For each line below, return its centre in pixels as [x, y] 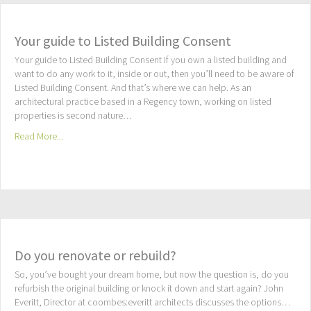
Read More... [39, 137]
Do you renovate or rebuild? [95, 255]
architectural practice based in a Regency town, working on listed [143, 102]
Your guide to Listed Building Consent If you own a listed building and [151, 61]
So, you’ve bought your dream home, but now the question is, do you [152, 275]
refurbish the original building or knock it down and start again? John [149, 289]
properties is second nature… [73, 116]
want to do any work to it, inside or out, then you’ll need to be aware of [154, 75]
